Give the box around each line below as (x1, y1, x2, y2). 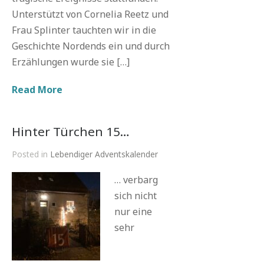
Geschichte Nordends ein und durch (12, 39, 170, 52)
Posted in (12, 148, 50, 160)
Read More (12, 83, 62, 96)
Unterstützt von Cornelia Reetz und (12, 8, 169, 21)
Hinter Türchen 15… (12, 123, 130, 140)
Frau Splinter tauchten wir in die (12, 24, 156, 37)
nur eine (114, 205, 152, 218)
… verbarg (114, 173, 158, 186)
